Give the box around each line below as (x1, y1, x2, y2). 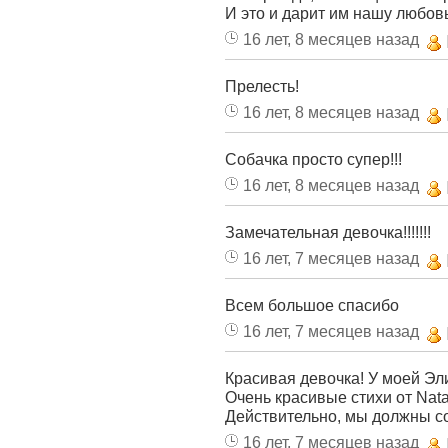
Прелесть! (225, 77, 299, 95)
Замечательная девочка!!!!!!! (225, 223, 431, 241)
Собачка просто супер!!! (225, 150, 402, 168)
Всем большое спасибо (225, 296, 399, 314)
